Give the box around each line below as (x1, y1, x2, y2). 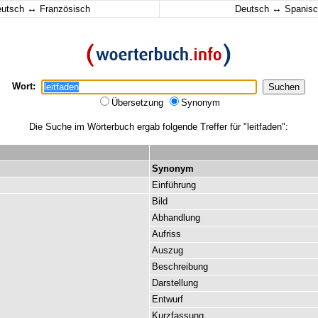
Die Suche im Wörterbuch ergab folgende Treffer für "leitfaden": (28, 121, 288, 132)
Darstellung (152, 278, 198, 288)
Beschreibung (152, 261, 208, 272)
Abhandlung (152, 212, 200, 223)
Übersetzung (111, 97, 166, 108)
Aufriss (152, 229, 181, 239)
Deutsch (234, 4, 272, 14)
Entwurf (152, 294, 183, 305)
